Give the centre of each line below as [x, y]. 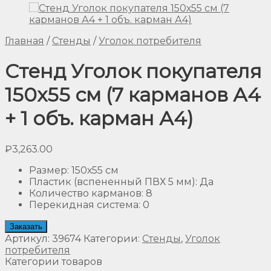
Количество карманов [85, 193]
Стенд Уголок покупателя [133, 71]
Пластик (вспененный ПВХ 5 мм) [112, 181]
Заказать [26, 226]
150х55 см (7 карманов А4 [133, 95]
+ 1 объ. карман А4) [99, 119]
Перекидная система [84, 204]
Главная [24, 41]
